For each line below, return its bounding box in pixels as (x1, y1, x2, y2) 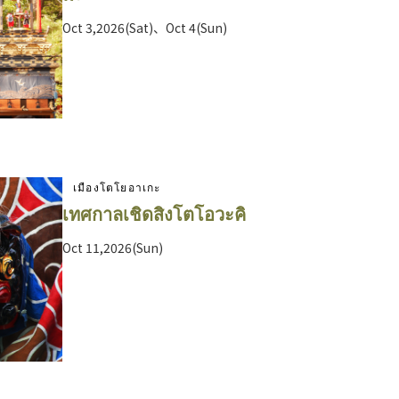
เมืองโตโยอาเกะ (73, 179, 161, 195)
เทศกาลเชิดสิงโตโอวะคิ (62, 200, 246, 227)
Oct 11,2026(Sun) (62, 239, 163, 257)
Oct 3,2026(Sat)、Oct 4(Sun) (62, 19, 227, 37)
